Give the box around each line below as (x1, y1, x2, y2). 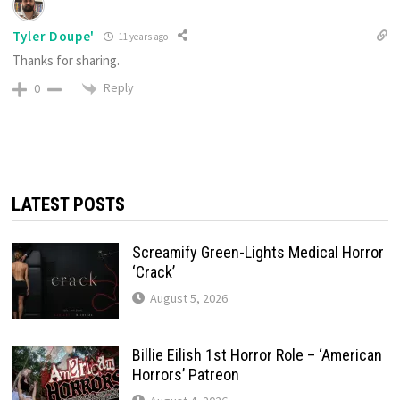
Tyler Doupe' (12, 27, 96, 45)
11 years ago (117, 29, 169, 43)
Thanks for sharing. (12, 52, 120, 70)
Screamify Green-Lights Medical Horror (131, 242, 384, 262)
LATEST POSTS (11, 193, 125, 215)
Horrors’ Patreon (131, 364, 239, 384)
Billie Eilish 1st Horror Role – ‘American (131, 345, 382, 364)
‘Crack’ (131, 262, 175, 281)
